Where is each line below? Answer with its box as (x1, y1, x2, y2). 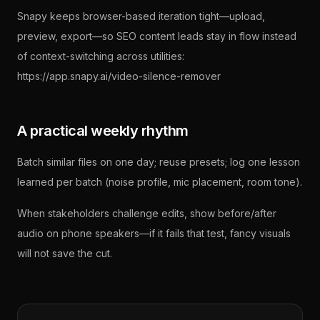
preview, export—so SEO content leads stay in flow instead (17, 30, 296, 42)
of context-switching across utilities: (17, 50, 184, 62)
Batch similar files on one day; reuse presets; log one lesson (17, 156, 300, 168)
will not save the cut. (17, 247, 112, 259)
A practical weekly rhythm (17, 122, 189, 139)
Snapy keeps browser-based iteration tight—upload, (17, 10, 265, 22)
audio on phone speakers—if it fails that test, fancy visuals (17, 227, 291, 239)
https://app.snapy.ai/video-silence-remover (17, 70, 221, 82)
